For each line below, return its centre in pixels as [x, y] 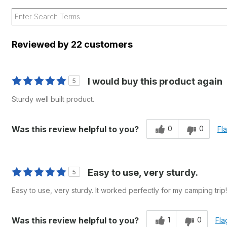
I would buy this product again [155, 81]
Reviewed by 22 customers [72, 44]
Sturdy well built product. [53, 99]
